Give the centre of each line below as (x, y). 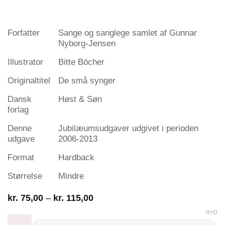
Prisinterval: (117, 197)
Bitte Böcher (81, 62)
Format (21, 157)
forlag (18, 109)
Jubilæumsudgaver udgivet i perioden (128, 128)
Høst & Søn (80, 99)
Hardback (76, 157)
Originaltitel (29, 80)
